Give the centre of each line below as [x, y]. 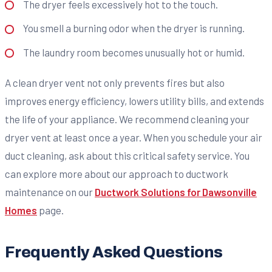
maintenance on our [50, 192]
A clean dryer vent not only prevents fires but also [115, 82]
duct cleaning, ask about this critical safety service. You [127, 155]
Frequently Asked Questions [114, 252]
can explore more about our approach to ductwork [117, 173]
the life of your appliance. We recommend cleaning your [127, 119]
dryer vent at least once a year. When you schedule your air [134, 137]
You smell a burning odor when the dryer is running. [134, 28]
